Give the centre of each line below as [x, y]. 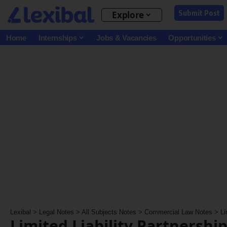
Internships [58, 37]
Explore [128, 15]
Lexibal [21, 212]
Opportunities [192, 37]
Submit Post [199, 13]
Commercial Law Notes [178, 212]
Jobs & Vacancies [126, 37]
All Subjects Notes [109, 212]
